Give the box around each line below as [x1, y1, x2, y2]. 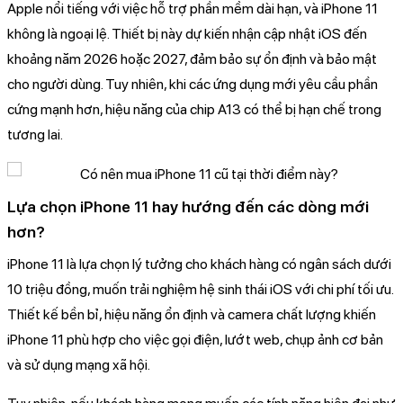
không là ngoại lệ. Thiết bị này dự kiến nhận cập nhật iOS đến [7, 24, 367, 42]
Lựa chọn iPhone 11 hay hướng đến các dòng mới [7, 196, 369, 216]
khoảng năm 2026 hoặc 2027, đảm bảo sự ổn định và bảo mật [7, 49, 377, 67]
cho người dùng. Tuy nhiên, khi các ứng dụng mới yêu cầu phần [7, 75, 378, 93]
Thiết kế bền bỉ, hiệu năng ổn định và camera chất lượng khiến [7, 305, 376, 323]
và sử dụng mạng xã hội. [7, 355, 150, 373]
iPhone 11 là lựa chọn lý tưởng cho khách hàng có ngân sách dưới [7, 255, 391, 273]
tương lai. [7, 125, 63, 143]
